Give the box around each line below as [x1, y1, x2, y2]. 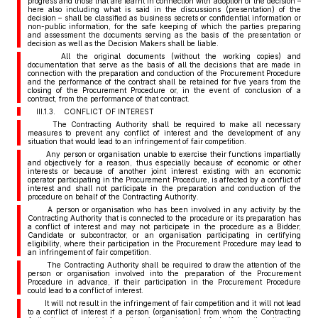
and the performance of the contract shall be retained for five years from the [27, 77, 301, 86]
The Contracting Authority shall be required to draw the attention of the [35, 261, 301, 269]
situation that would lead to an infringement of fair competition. [27, 137, 246, 146]
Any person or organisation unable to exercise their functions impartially [35, 150, 301, 158]
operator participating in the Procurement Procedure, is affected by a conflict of [27, 175, 301, 184]
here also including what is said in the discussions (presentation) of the [27, 5, 301, 13]
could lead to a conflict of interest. [27, 286, 143, 295]
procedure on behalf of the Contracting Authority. [27, 192, 199, 201]
